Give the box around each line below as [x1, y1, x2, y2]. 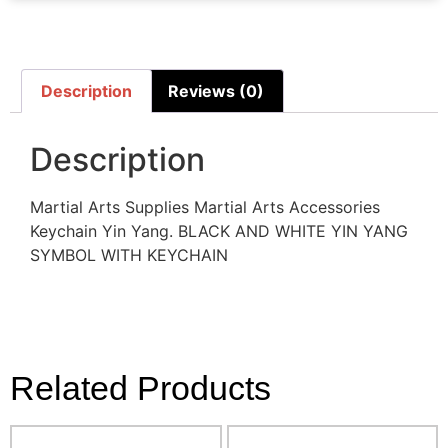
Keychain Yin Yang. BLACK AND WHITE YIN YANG [30, 220, 408, 241]
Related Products [10, 369, 271, 408]
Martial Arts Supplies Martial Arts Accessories [30, 196, 380, 217]
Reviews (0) [167, 80, 264, 101]
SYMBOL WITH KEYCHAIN [30, 244, 228, 265]
